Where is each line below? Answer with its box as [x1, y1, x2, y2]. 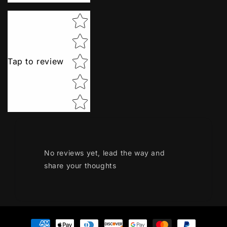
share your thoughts [44, 161, 117, 170]
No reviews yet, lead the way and [44, 148, 165, 157]
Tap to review [8, 56, 64, 66]
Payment [17, 215, 47, 225]
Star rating [69, 12, 110, 22]
